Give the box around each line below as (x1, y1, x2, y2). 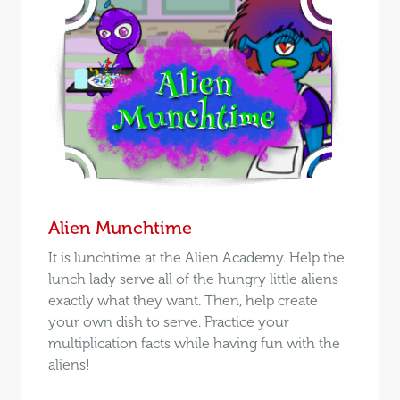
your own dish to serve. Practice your (47, 312, 289, 330)
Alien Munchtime (47, 216, 192, 238)
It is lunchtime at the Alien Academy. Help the (47, 248, 345, 266)
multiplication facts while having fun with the (47, 334, 340, 352)
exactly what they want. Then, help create (47, 291, 318, 309)
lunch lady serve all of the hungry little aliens (47, 270, 338, 287)
